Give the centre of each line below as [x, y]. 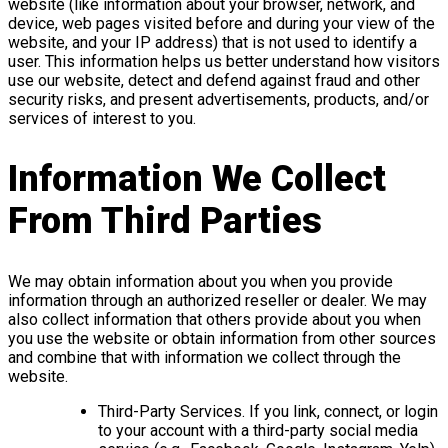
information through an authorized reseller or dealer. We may [217, 301]
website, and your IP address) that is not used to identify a [212, 43]
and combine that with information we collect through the [204, 358]
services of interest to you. [102, 119]
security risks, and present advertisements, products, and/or [218, 100]
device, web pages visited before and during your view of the [221, 24]
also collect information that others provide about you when [214, 320]
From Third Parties [165, 221]
